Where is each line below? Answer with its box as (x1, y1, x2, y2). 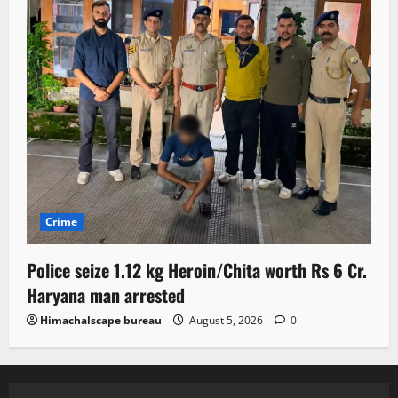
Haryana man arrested (27, 281, 185, 308)
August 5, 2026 (187, 312, 266, 328)
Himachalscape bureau (40, 312, 162, 328)
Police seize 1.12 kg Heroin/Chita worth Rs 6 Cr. (27, 256, 367, 283)
